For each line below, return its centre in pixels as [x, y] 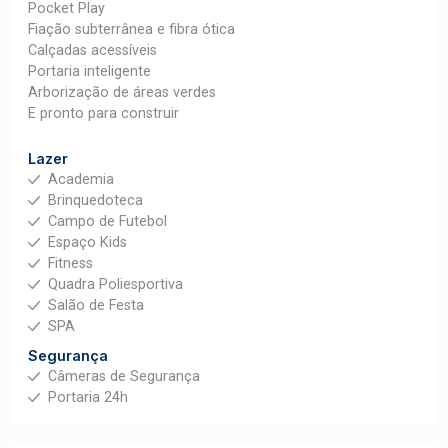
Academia [81, 179]
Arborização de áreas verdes [122, 92]
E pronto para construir [103, 113]
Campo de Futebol [107, 221]
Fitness [70, 263]
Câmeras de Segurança [124, 376]
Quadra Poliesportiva [115, 284]
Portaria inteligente [89, 71]
